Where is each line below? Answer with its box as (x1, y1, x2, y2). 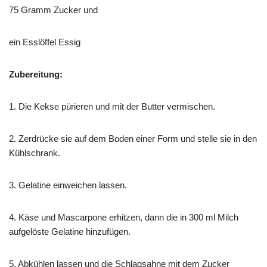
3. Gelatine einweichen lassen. (9, 179, 127, 190)
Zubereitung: (9, 69, 63, 79)
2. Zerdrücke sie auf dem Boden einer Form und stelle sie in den (9, 133, 257, 144)
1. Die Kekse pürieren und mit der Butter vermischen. (9, 101, 215, 111)
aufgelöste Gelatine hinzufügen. (9, 226, 131, 237)
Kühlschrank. (9, 147, 60, 158)
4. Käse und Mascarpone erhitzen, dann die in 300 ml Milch (9, 212, 238, 222)
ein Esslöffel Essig (9, 36, 80, 47)
